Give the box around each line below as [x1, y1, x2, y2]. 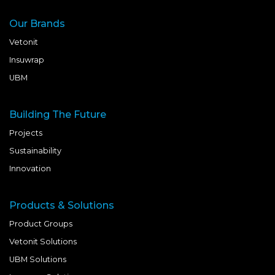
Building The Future [9, 109, 106, 121]
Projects [9, 128, 42, 138]
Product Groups [9, 219, 72, 229]
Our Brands [9, 18, 65, 30]
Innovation [9, 164, 51, 174]
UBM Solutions [9, 255, 66, 265]
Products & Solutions [9, 199, 114, 212]
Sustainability [9, 146, 61, 156]
